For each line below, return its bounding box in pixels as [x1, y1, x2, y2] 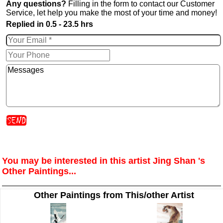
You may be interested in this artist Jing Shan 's [2, 155, 205, 166]
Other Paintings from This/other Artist [34, 190, 194, 200]
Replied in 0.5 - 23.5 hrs [6, 19, 93, 28]
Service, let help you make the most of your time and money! [6, 8, 217, 17]
